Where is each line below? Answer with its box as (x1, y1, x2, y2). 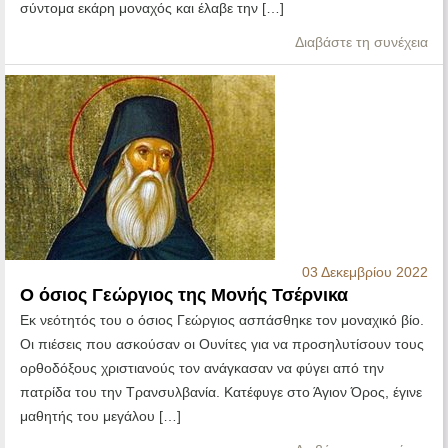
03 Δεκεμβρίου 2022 (302, 264, 428, 281)
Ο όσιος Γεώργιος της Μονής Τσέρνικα (20, 285, 348, 306)
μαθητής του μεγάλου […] (20, 408, 181, 425)
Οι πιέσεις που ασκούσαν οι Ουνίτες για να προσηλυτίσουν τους (20, 336, 424, 353)
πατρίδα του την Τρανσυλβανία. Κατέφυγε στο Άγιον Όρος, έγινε (20, 384, 422, 401)
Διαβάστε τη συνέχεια (295, 34, 428, 51)
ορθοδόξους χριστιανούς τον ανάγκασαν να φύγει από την (20, 360, 384, 377)
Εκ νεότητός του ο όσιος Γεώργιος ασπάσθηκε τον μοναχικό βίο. (20, 312, 424, 329)
